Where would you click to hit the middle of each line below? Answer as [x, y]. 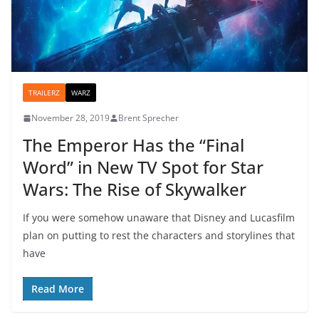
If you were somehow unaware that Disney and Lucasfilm [159, 218]
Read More [58, 289]
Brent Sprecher [148, 118]
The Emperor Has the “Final [134, 145]
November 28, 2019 [70, 118]
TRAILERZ [44, 93]
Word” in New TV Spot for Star [143, 167]
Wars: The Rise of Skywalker [135, 189]
